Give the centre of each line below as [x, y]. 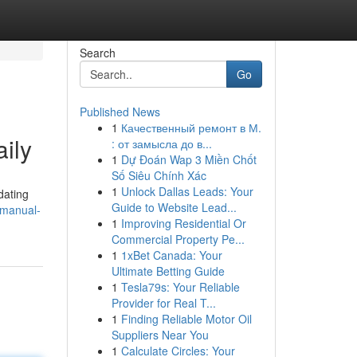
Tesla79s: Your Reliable [180, 287]
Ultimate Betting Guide [168, 271]
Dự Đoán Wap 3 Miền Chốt [188, 159]
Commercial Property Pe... [178, 239]
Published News [120, 112]
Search [97, 53]
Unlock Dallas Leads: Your [187, 191]
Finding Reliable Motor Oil [186, 319]
